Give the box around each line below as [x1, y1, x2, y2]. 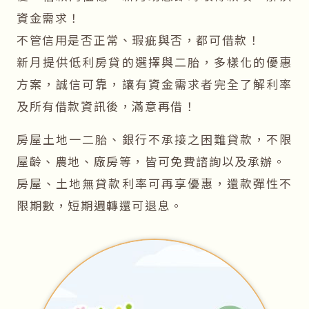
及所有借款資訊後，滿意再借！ [17, 97, 197, 115]
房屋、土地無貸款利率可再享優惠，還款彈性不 [17, 175, 292, 192]
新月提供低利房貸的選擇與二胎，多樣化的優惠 [17, 53, 292, 71]
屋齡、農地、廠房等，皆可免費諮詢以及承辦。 [17, 152, 286, 170]
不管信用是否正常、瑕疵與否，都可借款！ [17, 31, 261, 49]
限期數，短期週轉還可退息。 [17, 197, 183, 215]
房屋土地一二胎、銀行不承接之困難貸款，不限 [17, 130, 292, 148]
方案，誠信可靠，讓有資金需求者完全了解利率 [17, 75, 292, 93]
